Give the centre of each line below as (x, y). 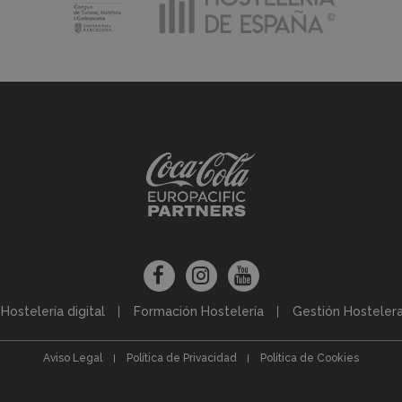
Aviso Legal (72, 358)
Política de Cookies (310, 358)
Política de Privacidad (181, 358)
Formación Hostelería (198, 311)
